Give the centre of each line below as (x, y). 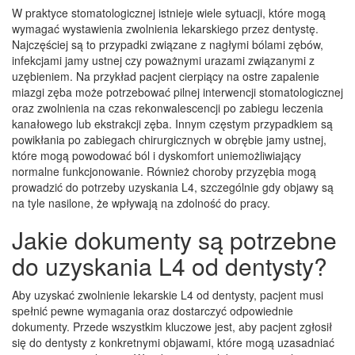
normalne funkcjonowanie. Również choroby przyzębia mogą (164, 171)
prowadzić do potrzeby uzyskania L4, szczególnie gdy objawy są (173, 187)
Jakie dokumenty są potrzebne (174, 239)
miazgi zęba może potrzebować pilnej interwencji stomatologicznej (177, 92)
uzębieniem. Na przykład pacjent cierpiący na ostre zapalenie (166, 76)
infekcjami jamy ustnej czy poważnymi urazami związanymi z (163, 60)
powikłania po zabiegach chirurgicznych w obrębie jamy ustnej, (169, 139)
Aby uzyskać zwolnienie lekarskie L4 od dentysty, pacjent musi (168, 294)
